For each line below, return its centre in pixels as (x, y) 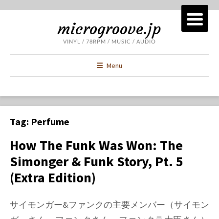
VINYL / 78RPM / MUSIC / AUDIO (109, 41)
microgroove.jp (109, 29)
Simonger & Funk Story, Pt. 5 (97, 161)
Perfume (50, 121)
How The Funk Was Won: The (96, 145)
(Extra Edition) (53, 177)
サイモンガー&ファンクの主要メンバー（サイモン (109, 205)
